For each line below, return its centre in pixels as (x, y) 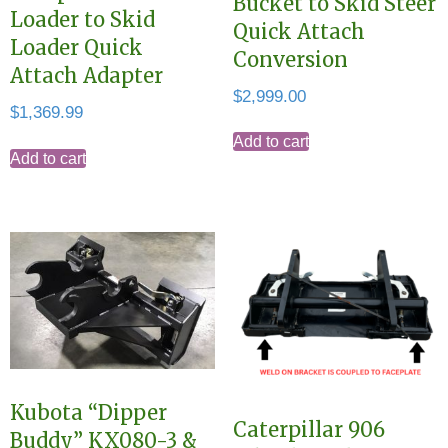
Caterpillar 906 (308, 429)
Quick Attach (298, 31)
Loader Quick (76, 48)
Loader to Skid (82, 20)
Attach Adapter (86, 76)
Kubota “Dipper (88, 413)
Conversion (290, 59)
